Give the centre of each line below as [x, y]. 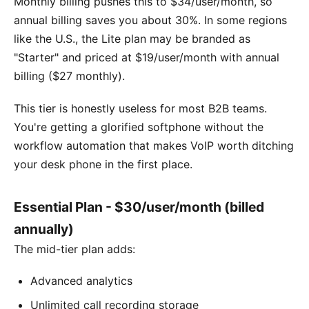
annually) [44, 229]
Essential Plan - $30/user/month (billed [139, 207]
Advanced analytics [81, 280]
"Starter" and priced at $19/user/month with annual [147, 58]
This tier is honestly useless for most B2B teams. [140, 108]
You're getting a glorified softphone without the [139, 127]
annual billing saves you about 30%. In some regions [150, 20]
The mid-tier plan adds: [74, 249]
